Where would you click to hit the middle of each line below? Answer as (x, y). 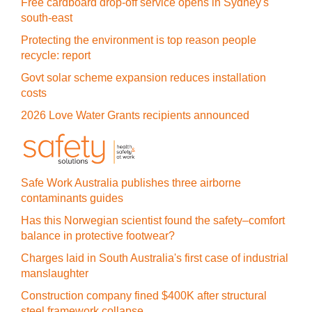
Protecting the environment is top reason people (139, 40)
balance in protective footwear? (98, 236)
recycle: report (56, 55)
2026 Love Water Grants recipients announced (135, 115)
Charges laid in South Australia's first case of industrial (155, 258)
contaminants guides (72, 198)
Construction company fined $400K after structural (144, 296)
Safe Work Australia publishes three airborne (131, 183)
